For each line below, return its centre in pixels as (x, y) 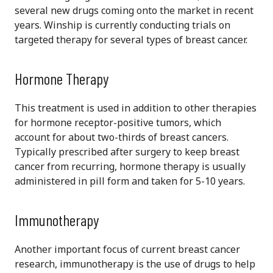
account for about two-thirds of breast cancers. (122, 137)
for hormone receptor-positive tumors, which (118, 123)
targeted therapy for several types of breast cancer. (131, 40)
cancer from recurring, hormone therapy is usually (130, 167)
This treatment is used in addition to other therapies (136, 108)
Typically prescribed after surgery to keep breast (127, 152)
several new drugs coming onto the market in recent (134, 11)
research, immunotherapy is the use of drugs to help (135, 264)
